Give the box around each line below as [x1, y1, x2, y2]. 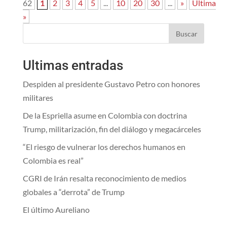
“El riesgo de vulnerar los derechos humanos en [22, 142, 185, 152]
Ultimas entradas [22, 58, 123, 73]
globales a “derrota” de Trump [22, 187, 125, 197]
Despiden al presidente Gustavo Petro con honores [22, 79, 200, 89]
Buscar [175, 29, 198, 38]
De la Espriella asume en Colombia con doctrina [22, 110, 187, 121]
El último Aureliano [22, 205, 90, 215]
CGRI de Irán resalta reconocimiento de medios [22, 173, 186, 183]
